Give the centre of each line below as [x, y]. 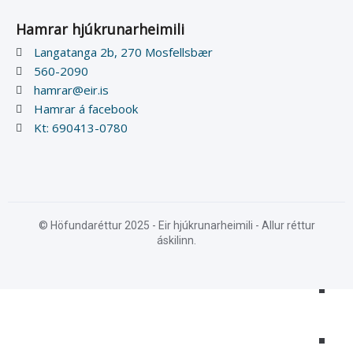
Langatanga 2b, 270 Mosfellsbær [123, 52]
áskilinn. [176, 240]
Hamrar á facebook [85, 109]
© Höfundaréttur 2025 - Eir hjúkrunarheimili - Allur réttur [176, 225]
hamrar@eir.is [71, 90]
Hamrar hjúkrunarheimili [100, 29]
